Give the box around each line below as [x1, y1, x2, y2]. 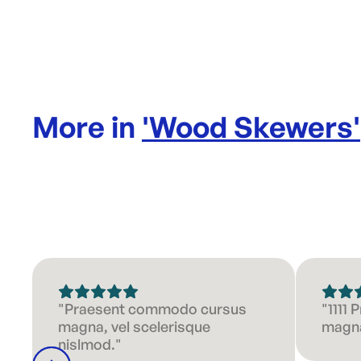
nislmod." [58, 335, 122, 353]
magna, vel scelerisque [58, 317, 210, 335]
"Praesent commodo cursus [58, 300, 247, 317]
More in [32, 109, 142, 145]
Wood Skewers [149, 109, 353, 145]
